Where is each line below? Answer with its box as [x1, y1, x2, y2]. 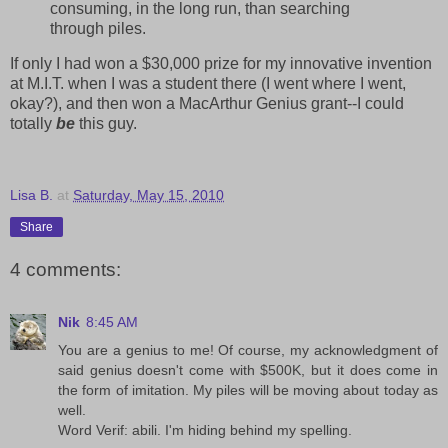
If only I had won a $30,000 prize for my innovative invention [10, 55, 432, 73]
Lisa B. [10, 187, 53, 204]
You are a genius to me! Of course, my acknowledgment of [58, 341, 438, 358]
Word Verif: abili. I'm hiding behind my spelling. [58, 421, 352, 438]
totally [10, 115, 56, 133]
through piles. [50, 19, 146, 37]
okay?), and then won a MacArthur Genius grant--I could [10, 95, 404, 113]
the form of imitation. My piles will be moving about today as [58, 381, 438, 398]
